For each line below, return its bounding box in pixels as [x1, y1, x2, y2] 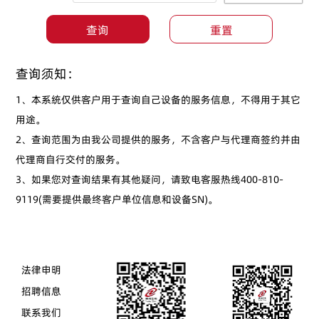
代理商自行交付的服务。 [16, 152, 126, 167]
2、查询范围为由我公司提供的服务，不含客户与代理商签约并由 [16, 132, 301, 147]
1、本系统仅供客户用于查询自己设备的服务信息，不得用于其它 [16, 93, 301, 107]
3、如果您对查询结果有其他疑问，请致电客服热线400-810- [16, 172, 284, 187]
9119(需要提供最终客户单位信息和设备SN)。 [16, 192, 219, 206]
